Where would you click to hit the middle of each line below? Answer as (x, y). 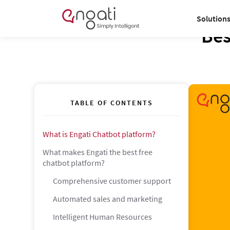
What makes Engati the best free (98, 152)
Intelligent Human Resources (103, 217)
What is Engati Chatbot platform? (99, 134)
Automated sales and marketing (108, 199)
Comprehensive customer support (112, 181)
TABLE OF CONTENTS (111, 103)
